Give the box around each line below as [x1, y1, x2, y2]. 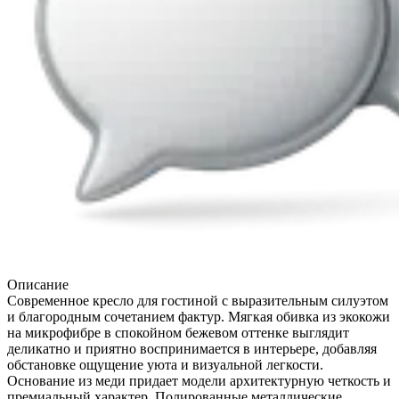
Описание [7, 276, 69, 292]
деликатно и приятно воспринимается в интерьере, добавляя [7, 340, 377, 356]
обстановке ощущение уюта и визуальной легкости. [7, 356, 323, 372]
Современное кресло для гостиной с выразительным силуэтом [7, 292, 388, 308]
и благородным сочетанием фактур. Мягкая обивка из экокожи [7, 308, 390, 324]
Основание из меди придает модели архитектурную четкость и [7, 372, 391, 388]
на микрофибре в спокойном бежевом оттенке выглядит [7, 324, 349, 340]
